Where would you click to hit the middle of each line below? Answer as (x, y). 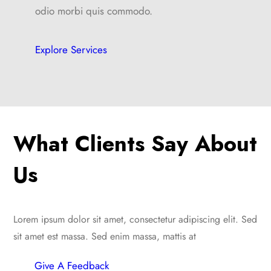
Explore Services (71, 50)
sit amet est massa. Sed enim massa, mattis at (105, 236)
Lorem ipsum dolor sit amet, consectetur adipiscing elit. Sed (135, 219)
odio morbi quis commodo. (94, 11)
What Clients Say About (135, 143)
